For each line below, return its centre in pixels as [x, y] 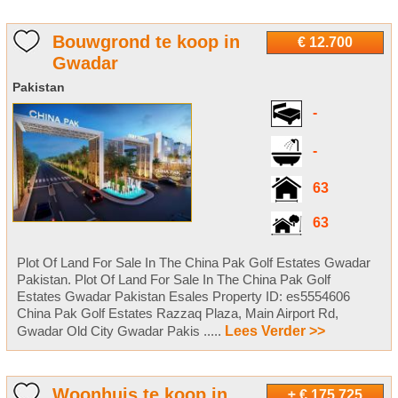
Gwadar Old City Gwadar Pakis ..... [120, 331]
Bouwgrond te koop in [146, 42]
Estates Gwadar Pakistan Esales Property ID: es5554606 [183, 297]
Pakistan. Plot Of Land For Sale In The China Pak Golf [173, 280]
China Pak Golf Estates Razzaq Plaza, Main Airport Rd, [177, 314]
